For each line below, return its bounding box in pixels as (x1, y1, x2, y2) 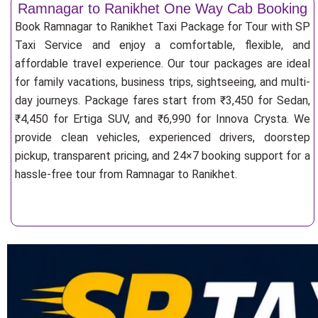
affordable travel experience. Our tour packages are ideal (15, 57, 310, 70)
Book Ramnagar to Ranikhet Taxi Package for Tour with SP (15, 20, 310, 33)
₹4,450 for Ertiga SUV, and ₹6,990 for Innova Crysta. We (15, 112, 310, 126)
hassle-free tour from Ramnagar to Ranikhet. (15, 168, 237, 181)
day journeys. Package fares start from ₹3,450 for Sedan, (15, 94, 310, 107)
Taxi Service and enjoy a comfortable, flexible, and (15, 38, 310, 52)
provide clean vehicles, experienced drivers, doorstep (15, 131, 310, 144)
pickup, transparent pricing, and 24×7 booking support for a (15, 149, 310, 163)
